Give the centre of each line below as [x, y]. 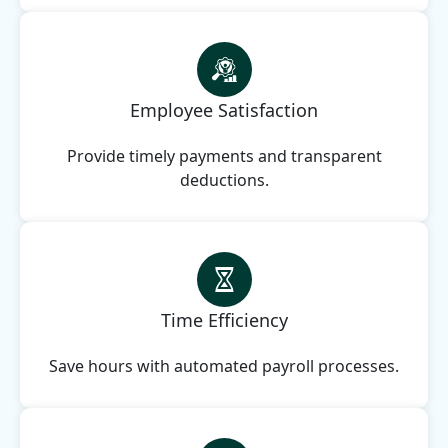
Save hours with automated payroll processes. [224, 365]
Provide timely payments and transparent [224, 155]
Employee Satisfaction [224, 109]
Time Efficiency [224, 319]
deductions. [224, 179]
